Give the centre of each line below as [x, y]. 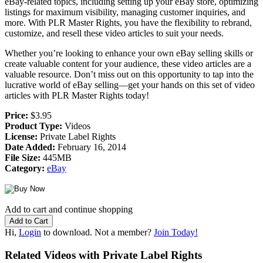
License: [21, 136]
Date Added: [30, 147]
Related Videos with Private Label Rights [103, 255]
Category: [25, 168]
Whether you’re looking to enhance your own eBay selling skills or [129, 53]
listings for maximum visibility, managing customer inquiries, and [125, 12]
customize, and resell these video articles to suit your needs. [114, 33]
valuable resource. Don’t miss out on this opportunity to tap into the [129, 74]
